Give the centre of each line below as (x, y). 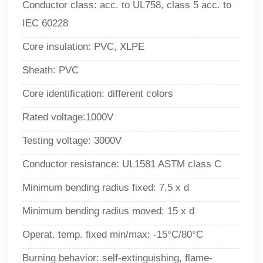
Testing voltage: (58, 141)
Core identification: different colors (98, 94)
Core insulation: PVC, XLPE (84, 47)
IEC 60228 (45, 23)
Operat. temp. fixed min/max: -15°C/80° (109, 235)
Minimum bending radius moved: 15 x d (109, 211)
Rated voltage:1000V (68, 117)
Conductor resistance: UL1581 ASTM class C (122, 164)
